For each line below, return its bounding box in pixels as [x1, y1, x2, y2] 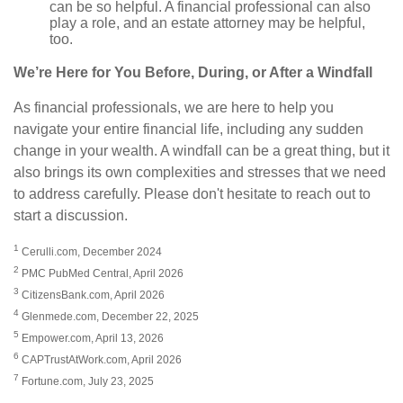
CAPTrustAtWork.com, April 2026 [19, 353, 182, 366]
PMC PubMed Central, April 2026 [19, 266, 184, 280]
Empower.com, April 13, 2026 [19, 331, 164, 345]
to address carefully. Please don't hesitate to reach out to [13, 185, 371, 201]
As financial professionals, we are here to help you [13, 99, 334, 115]
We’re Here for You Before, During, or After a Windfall [13, 64, 372, 80]
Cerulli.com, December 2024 [19, 245, 162, 258]
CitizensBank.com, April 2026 [19, 288, 165, 301]
